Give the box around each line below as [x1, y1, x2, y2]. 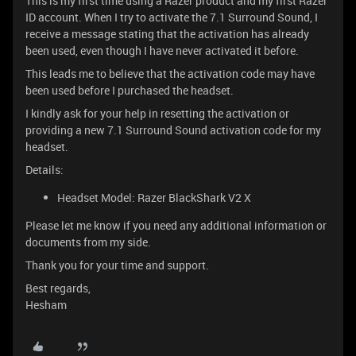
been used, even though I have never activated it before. [25, 43, 299, 58]
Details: [25, 162, 64, 177]
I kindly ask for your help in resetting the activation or [25, 106, 289, 121]
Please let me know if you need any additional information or [25, 218, 327, 233]
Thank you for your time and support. [25, 257, 209, 273]
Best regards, [25, 281, 91, 296]
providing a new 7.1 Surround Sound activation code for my [25, 122, 321, 137]
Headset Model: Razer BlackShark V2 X [57, 190, 251, 205]
